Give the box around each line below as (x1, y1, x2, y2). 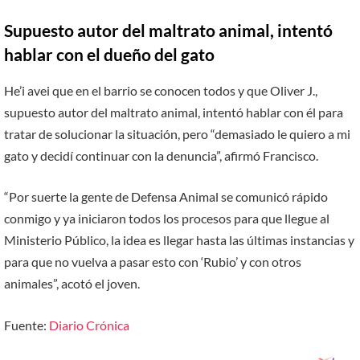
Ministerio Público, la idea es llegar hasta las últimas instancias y (4, 232, 354, 248)
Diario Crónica (49, 317, 129, 333)
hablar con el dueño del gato (4, 45, 215, 65)
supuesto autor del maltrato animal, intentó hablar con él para (4, 104, 343, 120)
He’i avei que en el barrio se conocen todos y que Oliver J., (4, 82, 317, 98)
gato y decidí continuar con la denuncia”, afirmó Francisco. (4, 147, 318, 163)
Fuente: (4, 317, 49, 333)
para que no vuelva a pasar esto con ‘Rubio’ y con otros (4, 254, 301, 270)
